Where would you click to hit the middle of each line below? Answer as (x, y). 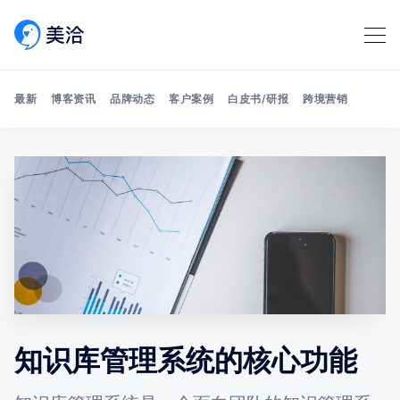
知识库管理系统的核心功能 (186, 360)
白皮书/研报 (258, 99)
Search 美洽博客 (251, 185)
